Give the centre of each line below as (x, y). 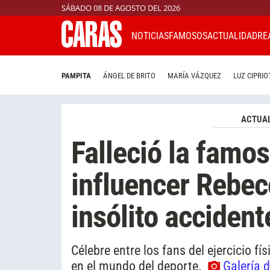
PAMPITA (76, 76)
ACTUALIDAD (232, 36)
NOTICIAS (150, 36)
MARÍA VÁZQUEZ (194, 76)
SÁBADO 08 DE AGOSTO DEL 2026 (121, 8)
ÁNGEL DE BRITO (129, 76)
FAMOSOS (188, 36)
